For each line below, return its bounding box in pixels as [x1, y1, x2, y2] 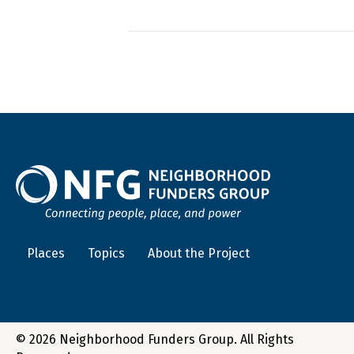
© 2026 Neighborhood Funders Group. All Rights [16, 332, 294, 348]
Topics [88, 245, 125, 261]
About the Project [148, 245, 250, 261]
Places [27, 245, 65, 261]
